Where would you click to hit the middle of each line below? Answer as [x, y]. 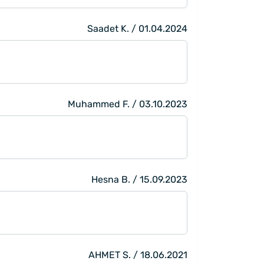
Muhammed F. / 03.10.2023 [128, 104]
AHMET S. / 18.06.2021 [138, 255]
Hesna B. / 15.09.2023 [139, 179]
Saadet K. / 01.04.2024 [137, 28]
